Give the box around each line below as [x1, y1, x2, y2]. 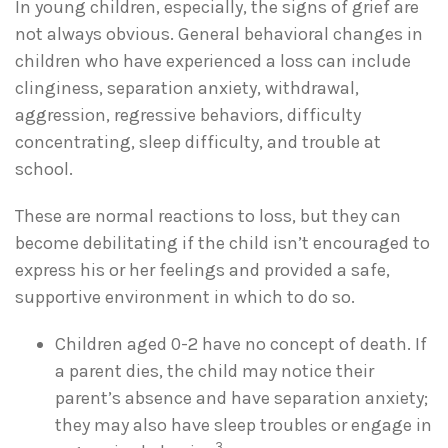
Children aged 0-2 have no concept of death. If [55, 332, 427, 355]
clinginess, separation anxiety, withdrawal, [15, 76, 359, 99]
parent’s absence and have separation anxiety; [55, 386, 428, 409]
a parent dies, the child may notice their [55, 359, 374, 382]
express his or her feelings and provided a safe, [15, 258, 390, 281]
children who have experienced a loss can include [15, 49, 411, 72]
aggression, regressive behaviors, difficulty [15, 103, 361, 126]
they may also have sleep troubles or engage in [55, 413, 432, 436]
